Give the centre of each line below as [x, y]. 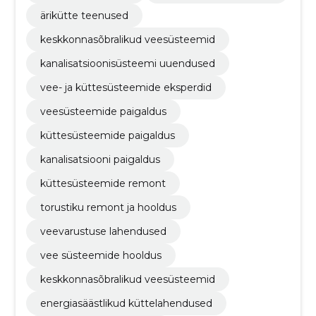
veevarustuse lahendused [103, 232]
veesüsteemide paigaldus [103, 112]
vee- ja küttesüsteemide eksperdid [126, 88]
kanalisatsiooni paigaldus [100, 160]
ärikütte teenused [84, 16]
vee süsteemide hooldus [101, 256]
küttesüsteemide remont [103, 184]
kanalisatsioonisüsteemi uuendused [127, 64]
